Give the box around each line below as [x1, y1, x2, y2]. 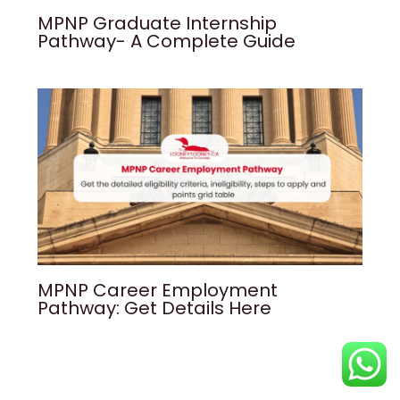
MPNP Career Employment [37, 278, 279, 304]
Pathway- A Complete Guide [37, 28, 296, 54]
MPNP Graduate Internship [37, 10, 278, 36]
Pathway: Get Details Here [37, 296, 272, 321]
